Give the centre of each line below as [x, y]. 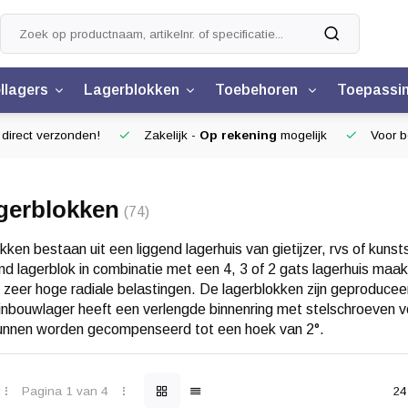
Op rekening [238, 135]
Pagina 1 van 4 [65, 391]
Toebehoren [258, 90]
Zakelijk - [170, 135]
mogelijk [302, 135]
